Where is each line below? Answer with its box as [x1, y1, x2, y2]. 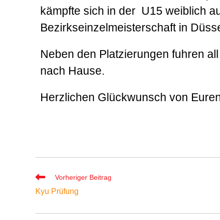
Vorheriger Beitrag [55, 173, 111, 181]
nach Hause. [40, 64, 105, 77]
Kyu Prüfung [35, 187, 79, 195]
